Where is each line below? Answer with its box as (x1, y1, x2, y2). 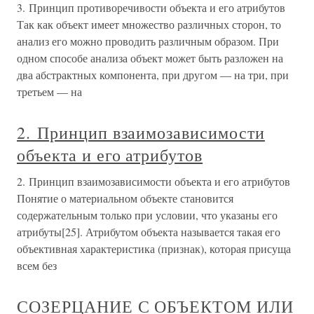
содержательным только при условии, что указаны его (17, 207, 278, 222)
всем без (17, 258, 57, 273)
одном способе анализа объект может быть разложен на (17, 50, 283, 65)
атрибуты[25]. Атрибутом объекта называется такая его (17, 224, 280, 239)
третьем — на (17, 84, 82, 99)
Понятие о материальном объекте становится (17, 191, 233, 205)
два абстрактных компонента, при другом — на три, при (17, 67, 289, 82)
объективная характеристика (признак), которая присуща (17, 241, 291, 256)
